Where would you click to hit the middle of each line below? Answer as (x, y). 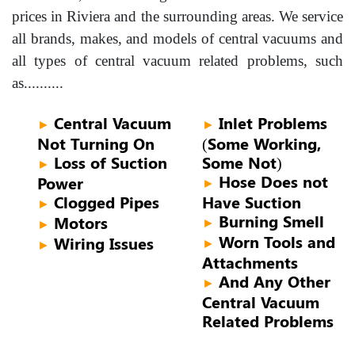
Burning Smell (271, 221)
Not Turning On (96, 143)
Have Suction (252, 202)
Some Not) (242, 162)
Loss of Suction (111, 162)
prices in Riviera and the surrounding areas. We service (177, 17)
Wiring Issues (104, 243)
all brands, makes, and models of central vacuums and (177, 39)
